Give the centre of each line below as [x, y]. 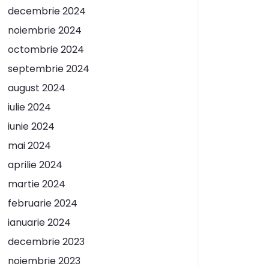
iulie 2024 [29, 107]
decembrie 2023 [46, 241]
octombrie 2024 [46, 49]
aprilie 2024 [35, 165]
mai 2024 [29, 145]
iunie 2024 [31, 126]
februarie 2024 [43, 203]
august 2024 [37, 88]
